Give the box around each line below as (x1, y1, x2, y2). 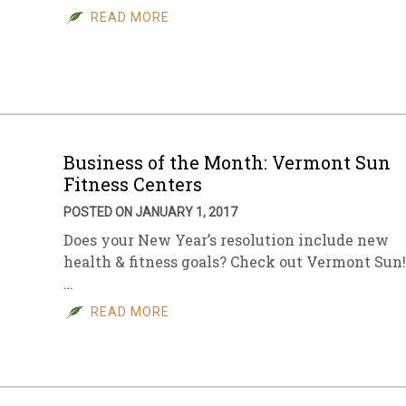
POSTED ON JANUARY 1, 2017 (63, 205, 237, 219)
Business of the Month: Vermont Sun (63, 150, 391, 174)
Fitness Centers (63, 172, 202, 196)
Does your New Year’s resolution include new (63, 230, 389, 249)
